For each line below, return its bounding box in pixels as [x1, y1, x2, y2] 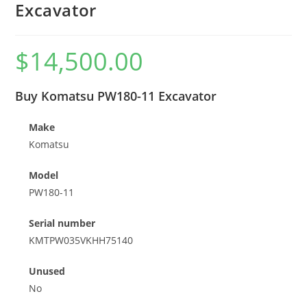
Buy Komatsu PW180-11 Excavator [15, 87, 217, 104]
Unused [29, 264, 66, 278]
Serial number [29, 216, 96, 230]
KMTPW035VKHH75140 [29, 233, 134, 247]
